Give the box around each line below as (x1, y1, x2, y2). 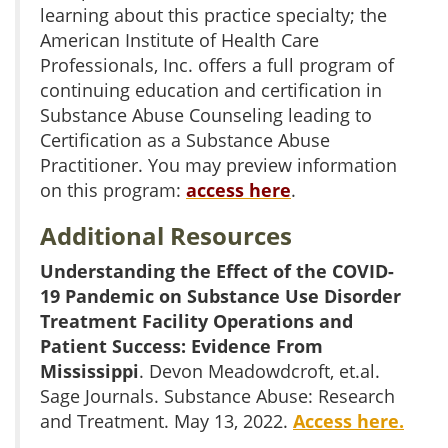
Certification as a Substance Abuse (40, 127, 330, 152)
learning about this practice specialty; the (40, 2, 387, 27)
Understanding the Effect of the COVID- (40, 258, 394, 283)
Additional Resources (40, 218, 292, 252)
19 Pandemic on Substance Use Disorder (40, 283, 401, 308)
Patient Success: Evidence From (40, 333, 323, 358)
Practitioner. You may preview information (40, 152, 397, 177)
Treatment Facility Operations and (40, 308, 353, 333)
